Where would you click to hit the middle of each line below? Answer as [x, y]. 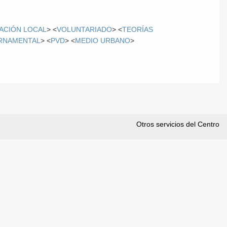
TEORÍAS [138, 29]
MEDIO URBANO [103, 41]
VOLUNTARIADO [85, 29]
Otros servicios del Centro [178, 124]
